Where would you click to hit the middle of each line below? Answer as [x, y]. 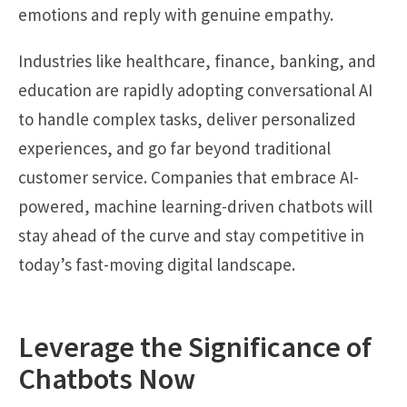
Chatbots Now [107, 378]
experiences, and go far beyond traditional [174, 149]
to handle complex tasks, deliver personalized [187, 119]
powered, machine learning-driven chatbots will [195, 207]
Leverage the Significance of [202, 346]
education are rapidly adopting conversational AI [195, 90]
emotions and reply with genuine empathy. [176, 15]
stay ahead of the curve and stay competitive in [191, 236]
